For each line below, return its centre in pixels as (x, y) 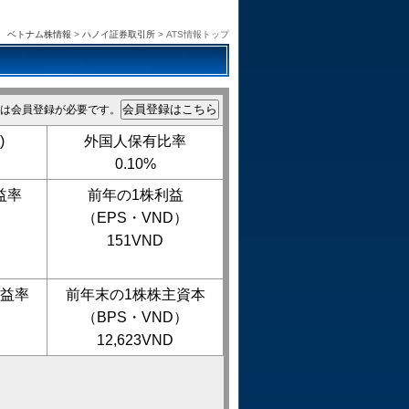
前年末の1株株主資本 (135, 294)
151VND (135, 240)
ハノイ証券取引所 (119, 34)
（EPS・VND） (135, 217)
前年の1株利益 (135, 194)
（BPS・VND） (135, 317)
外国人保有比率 (135, 141)
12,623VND (135, 340)
